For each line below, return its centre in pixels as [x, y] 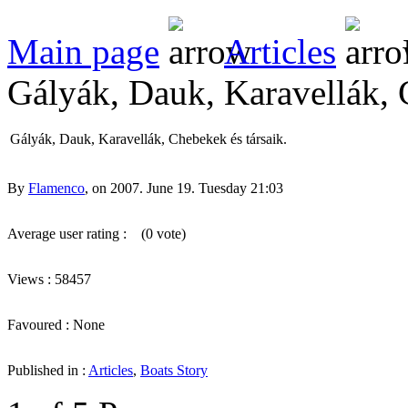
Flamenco [56, 188]
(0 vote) [158, 233]
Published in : [48, 370]
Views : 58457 [56, 279]
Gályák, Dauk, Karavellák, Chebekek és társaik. [148, 138]
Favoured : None [56, 324]
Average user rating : [69, 233]
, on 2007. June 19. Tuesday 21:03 [184, 188]
